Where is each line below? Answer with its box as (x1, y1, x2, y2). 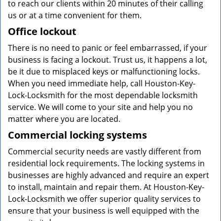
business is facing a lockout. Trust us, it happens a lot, (8, 54, 207, 65)
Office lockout (8, 25, 76, 38)
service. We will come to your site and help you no (8, 102, 193, 112)
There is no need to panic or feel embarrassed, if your (8, 42, 207, 53)
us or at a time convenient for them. (8, 10, 142, 21)
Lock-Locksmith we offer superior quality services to (8, 193, 201, 204)
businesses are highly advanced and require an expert (8, 170, 209, 181)
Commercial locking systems (8, 128, 147, 142)
